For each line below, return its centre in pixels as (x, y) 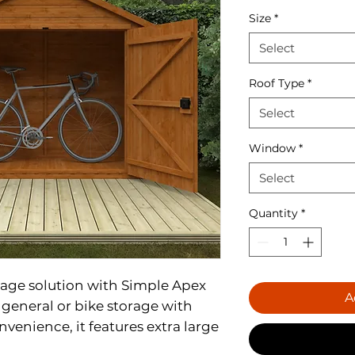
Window (272, 148)
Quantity (273, 213)
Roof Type (277, 83)
